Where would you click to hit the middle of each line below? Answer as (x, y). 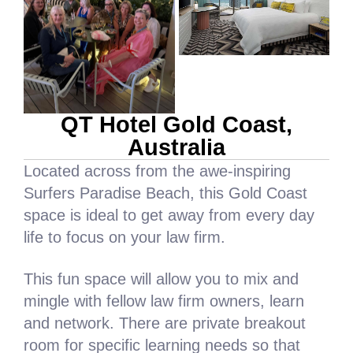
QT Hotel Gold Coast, (176, 125)
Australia (176, 148)
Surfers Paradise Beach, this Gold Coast (165, 193)
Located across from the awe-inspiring (157, 171)
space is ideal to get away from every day (169, 216)
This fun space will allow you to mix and (161, 279)
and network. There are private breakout (165, 323)
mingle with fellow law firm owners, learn (164, 301)
